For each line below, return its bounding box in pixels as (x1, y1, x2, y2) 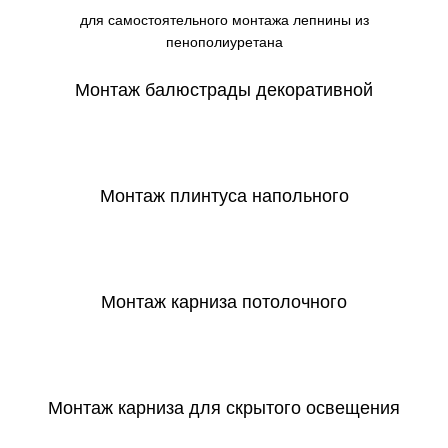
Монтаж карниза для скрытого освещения (48, 398, 400, 419)
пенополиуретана (165, 34, 283, 51)
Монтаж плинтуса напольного (99, 186, 349, 207)
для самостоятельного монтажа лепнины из (79, 12, 369, 29)
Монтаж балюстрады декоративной (75, 80, 373, 101)
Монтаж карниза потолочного (101, 292, 347, 313)
